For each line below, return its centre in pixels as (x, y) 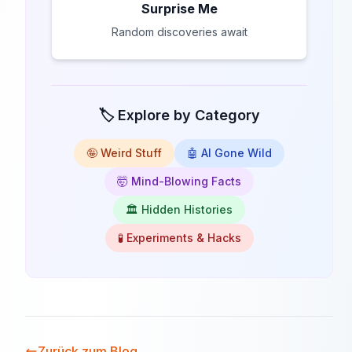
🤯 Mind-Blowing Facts (179, 181)
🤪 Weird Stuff (124, 152)
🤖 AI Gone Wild (229, 152)
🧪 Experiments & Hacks (179, 237)
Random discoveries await (179, 31)
